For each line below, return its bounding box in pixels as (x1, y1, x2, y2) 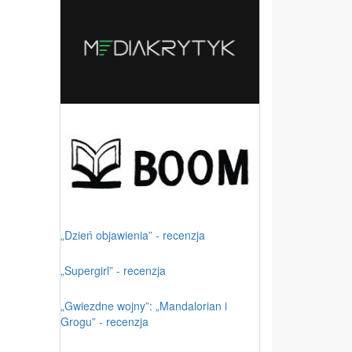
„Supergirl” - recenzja (60, 262, 166, 278)
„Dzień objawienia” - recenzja (60, 226, 205, 243)
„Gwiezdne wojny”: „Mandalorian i (60, 297, 227, 313)
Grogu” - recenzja (60, 313, 148, 329)
